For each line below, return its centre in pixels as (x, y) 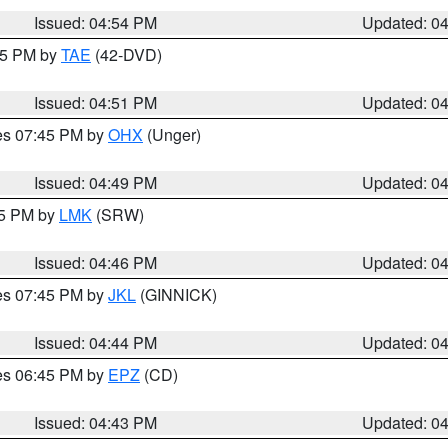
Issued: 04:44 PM (96, 342)
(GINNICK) (176, 294)
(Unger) (172, 134)
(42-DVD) (126, 54)
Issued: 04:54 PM (96, 22)
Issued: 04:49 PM (96, 182)
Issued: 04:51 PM (96, 102)
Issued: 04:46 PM (96, 262)
